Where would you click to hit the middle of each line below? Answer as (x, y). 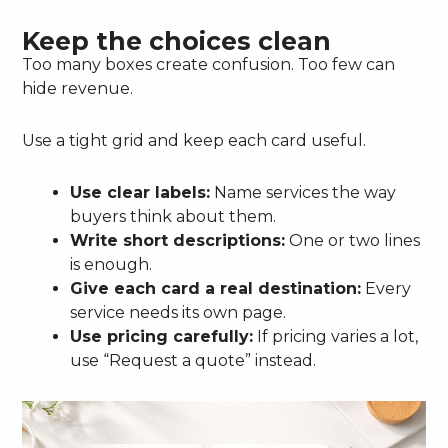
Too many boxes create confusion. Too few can (209, 64)
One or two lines (353, 240)
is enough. (111, 264)
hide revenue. (78, 88)
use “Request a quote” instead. (193, 360)
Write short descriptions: (178, 240)
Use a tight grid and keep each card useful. (194, 140)
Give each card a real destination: (216, 288)
